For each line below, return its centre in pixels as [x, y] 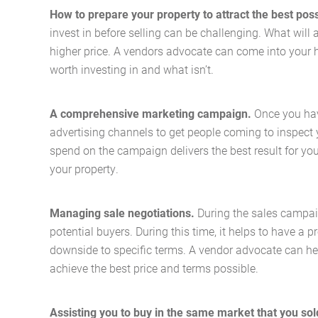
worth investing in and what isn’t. [132, 69]
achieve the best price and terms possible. [154, 268]
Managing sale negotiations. [124, 212]
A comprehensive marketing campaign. [152, 113]
